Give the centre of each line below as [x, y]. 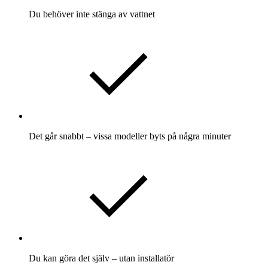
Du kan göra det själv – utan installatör [101, 258]
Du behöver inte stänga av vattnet [92, 14]
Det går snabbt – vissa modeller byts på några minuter [130, 136]
